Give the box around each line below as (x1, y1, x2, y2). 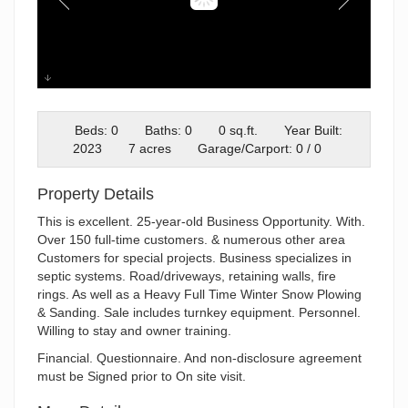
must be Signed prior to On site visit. (37, 368, 246, 383)
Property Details (37, 184, 154, 203)
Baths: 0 (145, 122, 192, 138)
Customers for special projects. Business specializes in (37, 250, 352, 265)
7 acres (128, 140, 171, 156)
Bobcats (56, 103, 102, 118)
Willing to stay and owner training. (37, 322, 231, 338)
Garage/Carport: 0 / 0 (198, 140, 321, 156)
